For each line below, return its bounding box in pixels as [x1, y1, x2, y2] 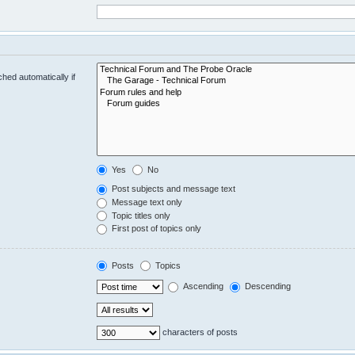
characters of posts [160, 327, 239, 338]
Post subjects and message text [109, 184, 236, 194]
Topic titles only [109, 210, 171, 220]
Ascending [181, 281, 224, 292]
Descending [242, 281, 292, 292]
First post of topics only [109, 223, 202, 234]
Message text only [109, 197, 183, 207]
